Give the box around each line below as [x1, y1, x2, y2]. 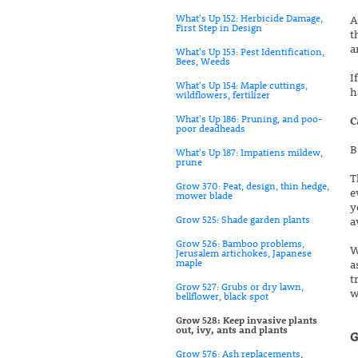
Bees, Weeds [176, 54, 230, 67]
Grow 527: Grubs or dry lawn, [176, 280, 304, 292]
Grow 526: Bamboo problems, [176, 237, 304, 249]
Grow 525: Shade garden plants [176, 213, 310, 225]
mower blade [176, 189, 233, 201]
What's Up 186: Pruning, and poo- [176, 112, 323, 125]
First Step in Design [176, 21, 262, 34]
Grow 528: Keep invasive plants [176, 313, 317, 326]
